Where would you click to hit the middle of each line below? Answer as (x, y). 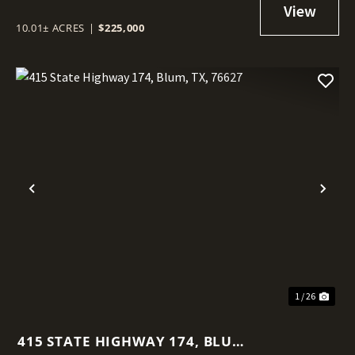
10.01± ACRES (50, 27)
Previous (65, 201)
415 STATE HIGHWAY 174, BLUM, (134, 341)
